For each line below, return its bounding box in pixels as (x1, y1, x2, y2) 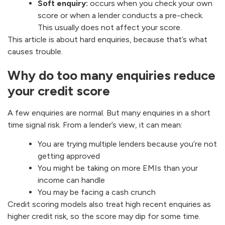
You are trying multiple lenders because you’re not (38, 139, 217, 149)
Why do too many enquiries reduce (8, 67, 215, 84)
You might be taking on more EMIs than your (38, 163, 198, 173)
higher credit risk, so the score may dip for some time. (8, 211, 200, 221)
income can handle (38, 175, 105, 185)
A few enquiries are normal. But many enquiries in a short (8, 108, 210, 118)
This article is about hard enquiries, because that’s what (8, 35, 207, 45)
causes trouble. (8, 47, 63, 57)
